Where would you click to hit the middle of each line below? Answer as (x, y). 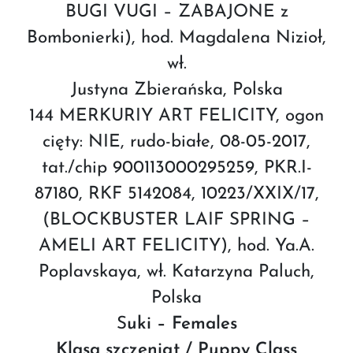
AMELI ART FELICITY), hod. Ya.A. (176, 246)
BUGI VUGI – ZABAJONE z (176, 12)
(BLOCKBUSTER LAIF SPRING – (176, 220)
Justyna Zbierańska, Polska (176, 90)
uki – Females (182, 324)
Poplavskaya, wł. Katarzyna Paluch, (176, 272)
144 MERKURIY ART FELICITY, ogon (176, 116)
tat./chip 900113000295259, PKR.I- (176, 168)
